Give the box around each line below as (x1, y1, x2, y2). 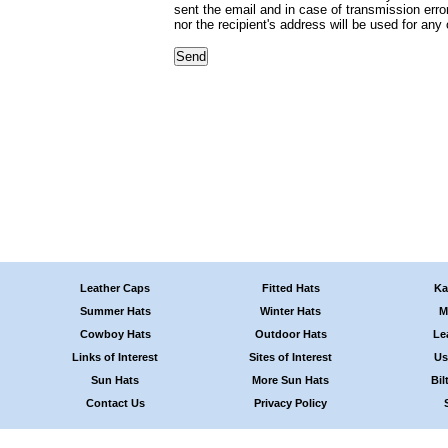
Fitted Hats (261, 281, 320, 294)
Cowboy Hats (79, 327, 151, 340)
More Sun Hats (252, 373, 330, 386)
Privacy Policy (254, 396, 328, 409)
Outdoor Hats (254, 327, 327, 340)
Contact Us (85, 396, 145, 409)
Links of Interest (72, 350, 159, 363)
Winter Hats (260, 304, 322, 317)
